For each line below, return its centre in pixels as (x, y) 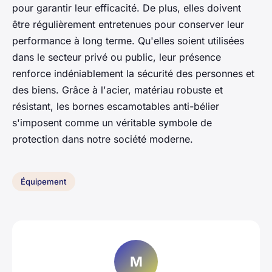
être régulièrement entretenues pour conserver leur (128, 25)
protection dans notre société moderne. (103, 139)
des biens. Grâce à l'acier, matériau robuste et (117, 90)
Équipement (44, 182)
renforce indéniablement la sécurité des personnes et (133, 74)
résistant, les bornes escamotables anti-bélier (116, 107)
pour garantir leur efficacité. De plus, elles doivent (127, 8)
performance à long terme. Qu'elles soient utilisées (128, 41)
